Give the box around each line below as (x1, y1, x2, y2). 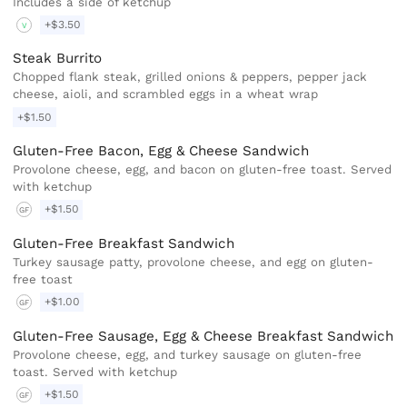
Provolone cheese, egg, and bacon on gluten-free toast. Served (13, 163, 392, 177)
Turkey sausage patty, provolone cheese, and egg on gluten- (13, 254, 374, 269)
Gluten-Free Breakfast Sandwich (13, 234, 235, 252)
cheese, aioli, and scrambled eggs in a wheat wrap (13, 87, 319, 102)
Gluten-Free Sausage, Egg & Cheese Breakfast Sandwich (13, 327, 394, 344)
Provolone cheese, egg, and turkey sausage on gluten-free (13, 347, 362, 362)
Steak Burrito (13, 50, 103, 67)
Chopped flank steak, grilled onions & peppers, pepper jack (13, 70, 368, 84)
